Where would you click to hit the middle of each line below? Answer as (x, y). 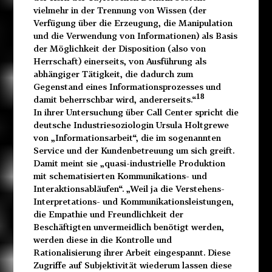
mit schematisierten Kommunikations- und (120, 176)
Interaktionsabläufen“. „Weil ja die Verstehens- (129, 189)
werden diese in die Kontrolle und (102, 240)
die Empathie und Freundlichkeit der (108, 214)
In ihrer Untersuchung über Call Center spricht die (136, 112)
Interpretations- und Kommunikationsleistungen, (133, 202)
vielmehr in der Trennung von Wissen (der (120, 10)
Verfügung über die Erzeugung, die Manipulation (133, 23)
